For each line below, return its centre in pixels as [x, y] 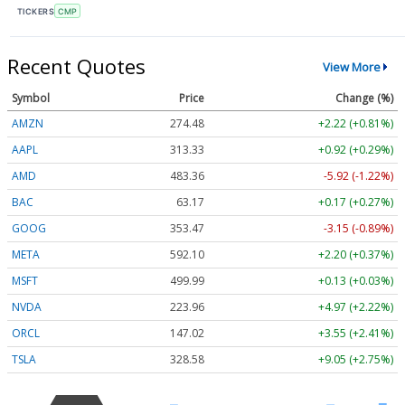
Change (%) [364, 99]
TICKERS [36, 11]
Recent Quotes [76, 66]
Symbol [31, 99]
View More [351, 66]
